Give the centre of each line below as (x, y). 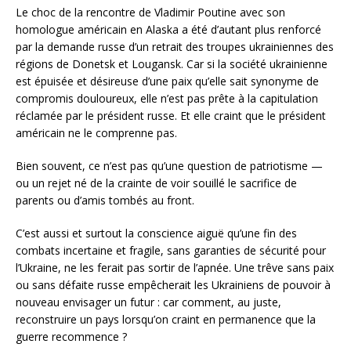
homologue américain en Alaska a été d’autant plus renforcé (168, 30)
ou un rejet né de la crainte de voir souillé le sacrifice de (156, 183)
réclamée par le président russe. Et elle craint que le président (171, 116)
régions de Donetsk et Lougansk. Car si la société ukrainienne (172, 64)
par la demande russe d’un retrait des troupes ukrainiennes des (175, 47)
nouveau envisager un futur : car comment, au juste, (148, 302)
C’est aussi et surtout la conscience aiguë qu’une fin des (156, 233)
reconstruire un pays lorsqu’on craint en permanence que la (166, 320)
